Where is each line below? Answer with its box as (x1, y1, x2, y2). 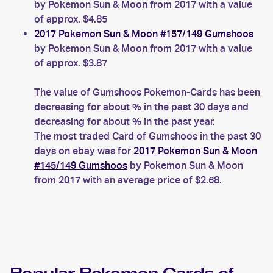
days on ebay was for (34, 145, 133, 157)
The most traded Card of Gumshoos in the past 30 (34, 130, 261, 142)
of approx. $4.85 (34, 13, 107, 25)
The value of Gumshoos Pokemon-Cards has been (34, 87, 260, 98)
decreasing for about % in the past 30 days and (34, 101, 249, 113)
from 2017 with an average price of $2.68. (34, 174, 222, 186)
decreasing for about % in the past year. (34, 116, 215, 127)
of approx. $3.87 (34, 57, 107, 69)
